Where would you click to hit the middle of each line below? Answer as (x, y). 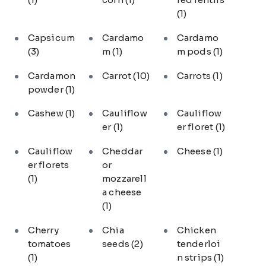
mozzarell (124, 179)
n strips (195, 258)
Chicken (196, 230)
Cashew (46, 113)
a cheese (122, 192)
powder (46, 89)
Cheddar (123, 151)
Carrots (195, 75)
